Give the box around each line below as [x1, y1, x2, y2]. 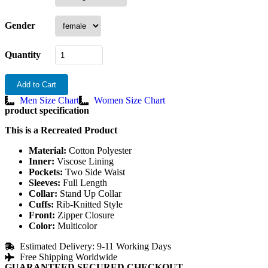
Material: [29, 145, 66, 156]
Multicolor [55, 220, 97, 231]
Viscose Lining [54, 156, 114, 166]
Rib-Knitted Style [54, 199, 123, 209]
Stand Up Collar [57, 188, 121, 199]
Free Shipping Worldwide [20, 251, 117, 262]
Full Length [60, 177, 107, 188]
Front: [29, 209, 55, 220]
